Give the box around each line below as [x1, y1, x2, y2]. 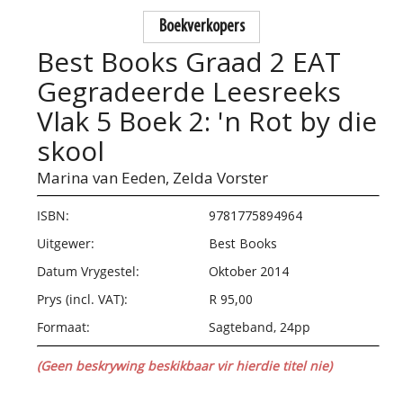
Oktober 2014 [208, 263, 289, 281]
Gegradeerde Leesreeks [37, 73, 342, 111]
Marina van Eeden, [37, 167, 170, 189]
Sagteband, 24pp [208, 318, 310, 336]
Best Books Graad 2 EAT [37, 43, 342, 81]
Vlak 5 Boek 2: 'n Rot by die [37, 103, 378, 140]
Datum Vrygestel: [37, 263, 140, 281]
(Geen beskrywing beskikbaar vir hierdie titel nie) [37, 357, 333, 375]
